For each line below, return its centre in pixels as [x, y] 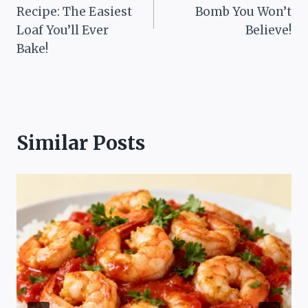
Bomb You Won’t [243, 11]
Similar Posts [81, 143]
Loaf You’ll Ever [63, 30]
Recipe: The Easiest [74, 11]
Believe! [268, 30]
